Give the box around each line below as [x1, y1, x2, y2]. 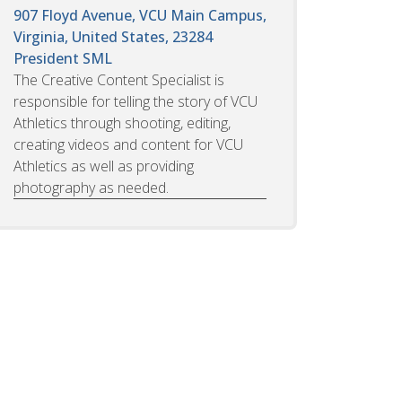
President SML [13, 48, 112, 68]
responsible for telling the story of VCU [13, 91, 258, 111]
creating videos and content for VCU [13, 134, 243, 154]
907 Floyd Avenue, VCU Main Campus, [13, 4, 267, 25]
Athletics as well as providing [13, 155, 194, 176]
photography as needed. [13, 177, 169, 197]
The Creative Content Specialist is [13, 69, 224, 90]
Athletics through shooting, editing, [13, 112, 231, 133]
